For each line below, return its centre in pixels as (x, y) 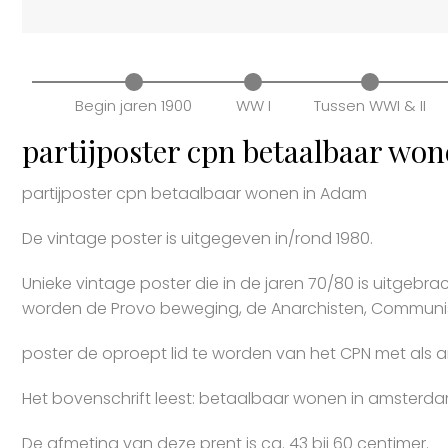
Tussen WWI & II (370, 105)
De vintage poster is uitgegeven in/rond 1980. (197, 238)
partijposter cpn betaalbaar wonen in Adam (194, 193)
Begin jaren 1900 (134, 105)
